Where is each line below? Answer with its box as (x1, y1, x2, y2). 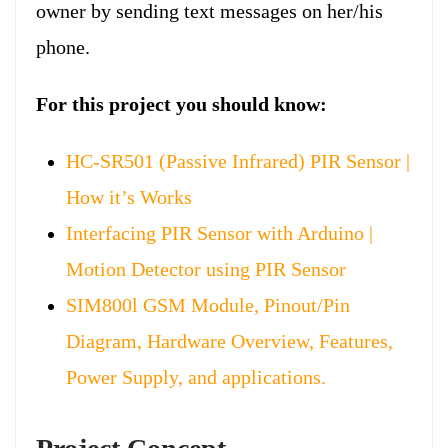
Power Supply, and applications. (66, 365, 326, 388)
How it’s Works (66, 185, 192, 208)
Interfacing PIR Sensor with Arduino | (66, 221, 373, 244)
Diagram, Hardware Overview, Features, (66, 329, 393, 352)
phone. (36, 35, 90, 58)
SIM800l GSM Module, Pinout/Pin (66, 293, 350, 316)
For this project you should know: (36, 92, 327, 115)
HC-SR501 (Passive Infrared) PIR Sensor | (66, 149, 410, 172)
